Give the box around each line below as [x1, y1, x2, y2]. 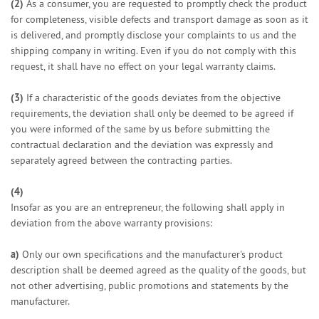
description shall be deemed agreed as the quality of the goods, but [11, 263, 306, 276]
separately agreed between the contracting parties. [11, 154, 232, 167]
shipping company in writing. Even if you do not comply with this [11, 44, 296, 57]
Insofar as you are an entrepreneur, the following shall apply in [11, 201, 285, 214]
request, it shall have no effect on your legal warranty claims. [11, 60, 276, 73]
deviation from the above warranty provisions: [11, 216, 212, 229]
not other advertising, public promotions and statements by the [11, 279, 288, 292]
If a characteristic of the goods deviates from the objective [26, 91, 281, 104]
